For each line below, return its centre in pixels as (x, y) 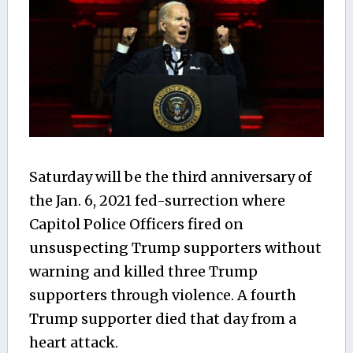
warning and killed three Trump (143, 272)
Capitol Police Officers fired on (136, 225)
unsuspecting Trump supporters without (175, 248)
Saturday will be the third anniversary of (170, 177)
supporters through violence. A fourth (162, 295)
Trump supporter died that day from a (162, 319)
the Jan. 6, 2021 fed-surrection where (157, 201)
